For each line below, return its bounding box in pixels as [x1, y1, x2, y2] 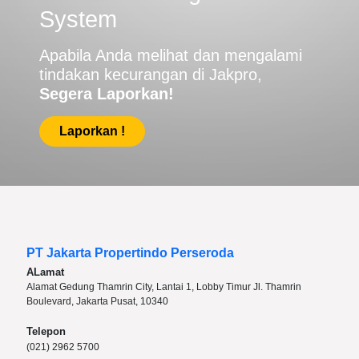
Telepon [26, 325, 66, 337]
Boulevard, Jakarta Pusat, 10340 [26, 295, 168, 307]
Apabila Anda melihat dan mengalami [39, 46, 302, 64]
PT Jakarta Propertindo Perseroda [26, 245, 234, 260]
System [39, 6, 117, 32]
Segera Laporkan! [39, 84, 174, 103]
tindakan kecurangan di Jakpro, [39, 65, 262, 83]
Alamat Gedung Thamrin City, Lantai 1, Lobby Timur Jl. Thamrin [26, 280, 301, 292]
